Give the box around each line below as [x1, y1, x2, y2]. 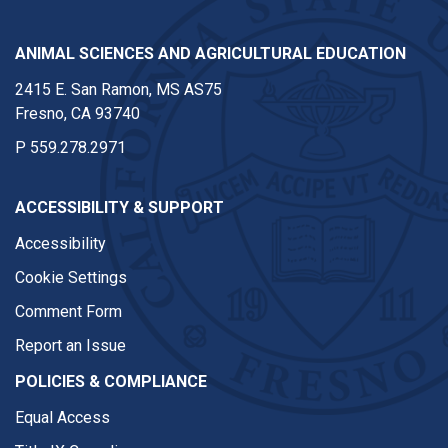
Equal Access [15, 408, 110, 427]
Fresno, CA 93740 [15, 104, 140, 123]
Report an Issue [15, 336, 126, 355]
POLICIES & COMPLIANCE [15, 372, 207, 391]
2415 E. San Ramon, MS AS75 [15, 80, 222, 99]
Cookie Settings [15, 268, 127, 287]
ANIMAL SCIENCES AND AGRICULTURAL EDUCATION [15, 44, 406, 63]
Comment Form [15, 302, 122, 321]
